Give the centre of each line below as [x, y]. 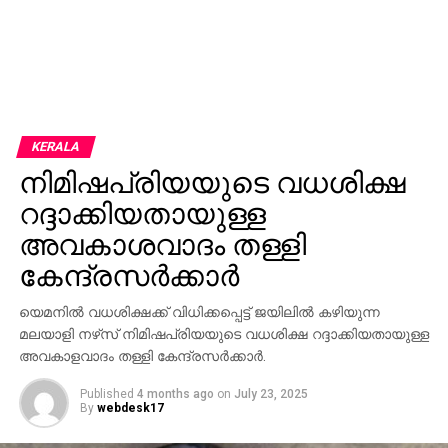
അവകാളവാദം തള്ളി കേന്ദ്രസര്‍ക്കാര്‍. [142, 356]
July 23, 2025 [270, 393]
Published [106, 393]
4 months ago [175, 393]
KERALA [55, 146]
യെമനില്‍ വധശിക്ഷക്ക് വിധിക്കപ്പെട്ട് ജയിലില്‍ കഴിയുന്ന [199, 312]
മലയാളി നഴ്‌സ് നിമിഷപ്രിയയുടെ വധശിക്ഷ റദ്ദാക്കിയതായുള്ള [223, 334]
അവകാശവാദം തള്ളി [162, 244]
